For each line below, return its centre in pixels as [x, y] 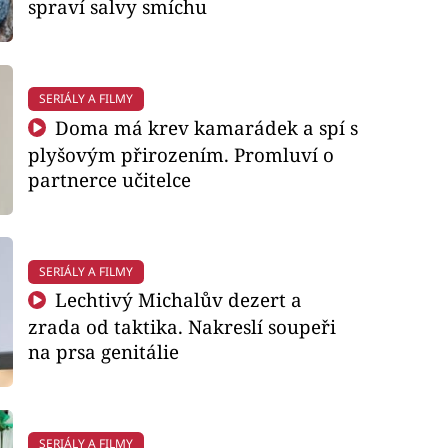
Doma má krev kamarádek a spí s [204, 127]
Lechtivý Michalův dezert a [176, 300]
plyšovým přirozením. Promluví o [180, 154]
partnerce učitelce [109, 179]
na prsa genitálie [103, 352]
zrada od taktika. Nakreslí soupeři [181, 327]
